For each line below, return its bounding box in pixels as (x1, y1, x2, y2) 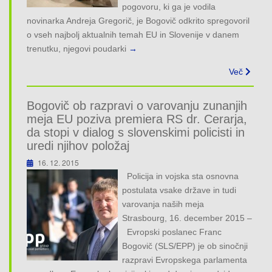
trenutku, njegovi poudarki (27, 44, 126, 54)
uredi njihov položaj (27, 138, 129, 152)
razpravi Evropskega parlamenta (122, 254, 248, 265)
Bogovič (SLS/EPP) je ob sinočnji (122, 240, 248, 251)
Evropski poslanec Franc (122, 226, 222, 237)
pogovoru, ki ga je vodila (122, 2, 216, 12)
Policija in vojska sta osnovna (122, 171, 239, 181)
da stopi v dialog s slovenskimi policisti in (27, 125, 245, 139)
